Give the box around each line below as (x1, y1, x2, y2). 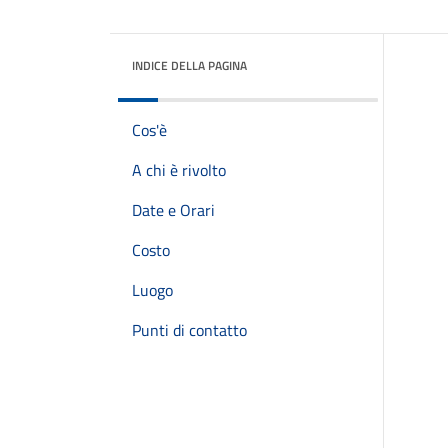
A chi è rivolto (132, 158, 226, 182)
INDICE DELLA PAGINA (132, 56, 247, 75)
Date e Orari (132, 198, 215, 222)
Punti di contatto (132, 318, 247, 342)
